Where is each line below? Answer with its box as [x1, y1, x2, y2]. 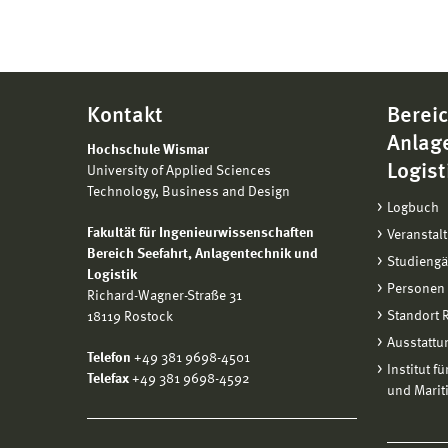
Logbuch [387, 201, 439, 215]
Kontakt [87, 105, 163, 127]
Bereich [87, 247, 137, 261]
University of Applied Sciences [87, 164, 271, 178]
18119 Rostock [87, 310, 173, 324]
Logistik [87, 268, 137, 282]
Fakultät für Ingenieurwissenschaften [87, 226, 314, 240]
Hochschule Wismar [87, 143, 209, 157]
